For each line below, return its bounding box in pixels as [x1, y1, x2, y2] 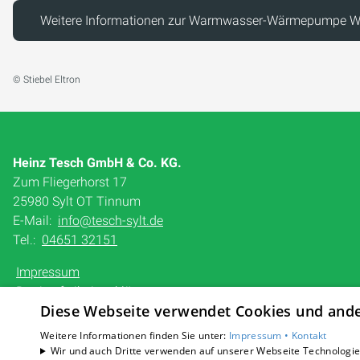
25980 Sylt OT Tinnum [13, 193, 141, 209]
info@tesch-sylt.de [58, 212, 164, 228]
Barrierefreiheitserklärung [16, 283, 158, 299]
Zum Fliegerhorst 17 [13, 174, 128, 190]
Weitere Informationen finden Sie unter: [40, 329, 230, 342]
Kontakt [291, 329, 327, 342]
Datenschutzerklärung [16, 302, 141, 318]
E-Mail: [13, 212, 55, 228]
